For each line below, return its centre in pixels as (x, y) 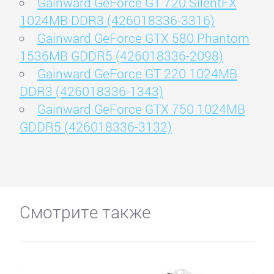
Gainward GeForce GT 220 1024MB (137, 73)
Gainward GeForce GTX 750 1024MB (141, 109)
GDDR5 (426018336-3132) (95, 126)
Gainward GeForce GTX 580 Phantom (143, 38)
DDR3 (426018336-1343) (91, 91)
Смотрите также (85, 211)
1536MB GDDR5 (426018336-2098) (121, 55)
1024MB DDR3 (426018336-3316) (117, 20)
